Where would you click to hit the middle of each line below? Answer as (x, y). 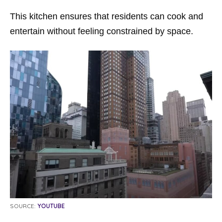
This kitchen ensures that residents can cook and (107, 16)
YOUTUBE (51, 206)
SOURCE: (23, 206)
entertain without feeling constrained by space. (102, 31)
